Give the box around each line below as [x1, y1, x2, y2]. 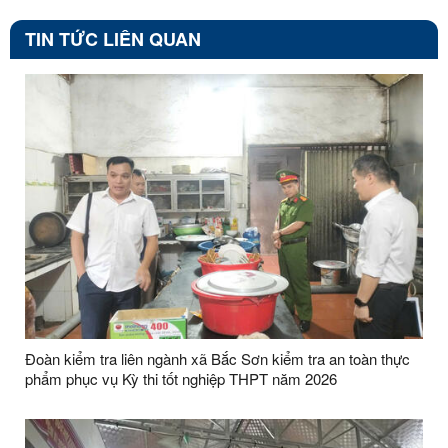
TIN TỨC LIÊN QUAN [25, 26, 201, 53]
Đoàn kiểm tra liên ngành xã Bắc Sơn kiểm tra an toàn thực [25, 348, 410, 370]
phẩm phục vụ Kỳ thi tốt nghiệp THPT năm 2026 [25, 368, 337, 390]
